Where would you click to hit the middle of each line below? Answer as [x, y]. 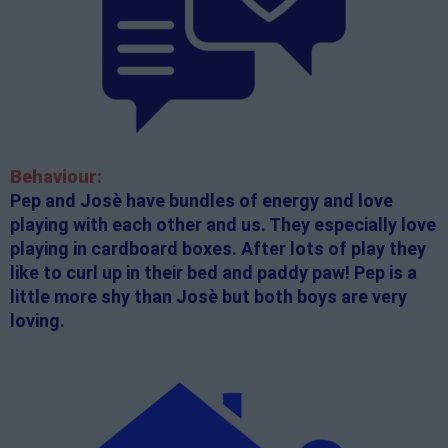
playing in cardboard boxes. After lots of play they [218, 249]
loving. [37, 321]
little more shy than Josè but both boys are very [208, 297]
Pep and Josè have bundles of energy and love [201, 201]
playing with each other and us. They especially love [223, 225]
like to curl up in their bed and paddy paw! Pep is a [213, 273]
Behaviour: [56, 177]
